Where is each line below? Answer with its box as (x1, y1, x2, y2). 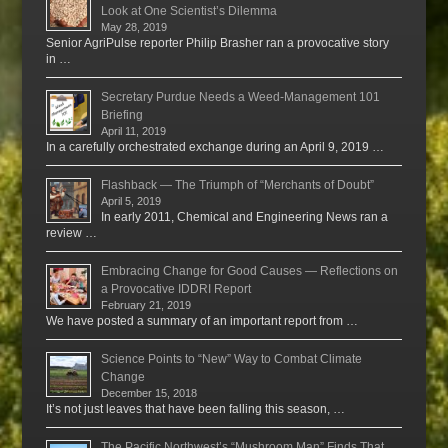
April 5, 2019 (101, 194, 162, 207)
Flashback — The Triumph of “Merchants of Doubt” (101, 177, 375, 192)
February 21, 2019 (101, 298, 192, 311)
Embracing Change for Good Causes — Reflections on (101, 263, 399, 278)
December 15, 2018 (101, 386, 198, 399)
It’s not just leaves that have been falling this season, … (46, 401, 346, 416)
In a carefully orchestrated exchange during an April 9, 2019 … (46, 139, 385, 154)
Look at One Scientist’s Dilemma (101, 3, 278, 18)
